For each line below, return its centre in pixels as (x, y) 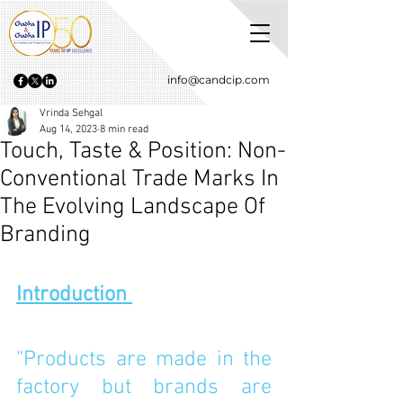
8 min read (124, 130)
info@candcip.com (219, 80)
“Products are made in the (144, 360)
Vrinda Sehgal (71, 113)
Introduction (74, 295)
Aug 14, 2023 (68, 130)
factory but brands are (144, 388)
